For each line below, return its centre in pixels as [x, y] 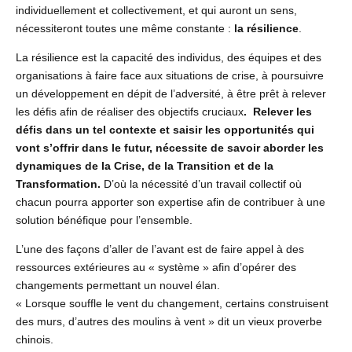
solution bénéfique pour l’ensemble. [104, 220]
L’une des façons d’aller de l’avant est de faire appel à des [160, 249]
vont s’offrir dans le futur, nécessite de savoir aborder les [170, 147]
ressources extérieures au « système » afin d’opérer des [156, 267]
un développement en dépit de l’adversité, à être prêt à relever [171, 93]
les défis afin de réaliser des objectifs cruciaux [130, 111]
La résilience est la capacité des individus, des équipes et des [169, 57]
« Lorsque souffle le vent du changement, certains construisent [172, 303]
